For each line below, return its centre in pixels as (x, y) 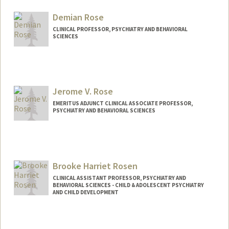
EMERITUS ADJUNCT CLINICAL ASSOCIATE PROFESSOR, (122, 104)
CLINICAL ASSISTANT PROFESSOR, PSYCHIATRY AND (119, 178)
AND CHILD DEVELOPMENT (85, 192)
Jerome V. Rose (83, 91)
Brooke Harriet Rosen (95, 166)
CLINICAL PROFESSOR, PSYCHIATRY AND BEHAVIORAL (120, 29)
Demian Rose (78, 17)
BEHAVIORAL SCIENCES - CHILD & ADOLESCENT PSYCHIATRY (128, 185)
